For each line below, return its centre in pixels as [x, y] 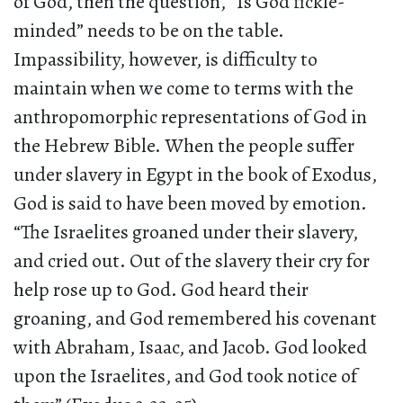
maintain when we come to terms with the [184, 89]
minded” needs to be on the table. [149, 31]
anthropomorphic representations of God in [190, 117]
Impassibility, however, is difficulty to [166, 60]
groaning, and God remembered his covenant [195, 319]
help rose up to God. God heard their [161, 290]
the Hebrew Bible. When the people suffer [184, 146]
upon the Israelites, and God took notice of [185, 376]
